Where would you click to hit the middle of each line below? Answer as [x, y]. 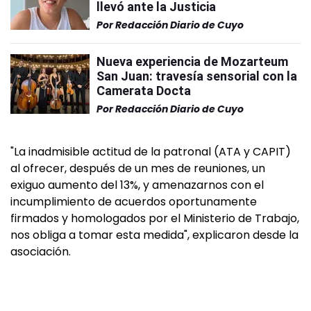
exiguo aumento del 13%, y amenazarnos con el [137, 185]
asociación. [41, 252]
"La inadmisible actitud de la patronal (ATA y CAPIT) [151, 152]
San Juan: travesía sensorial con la [197, 76]
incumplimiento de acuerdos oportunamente [134, 202]
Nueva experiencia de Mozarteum [192, 61]
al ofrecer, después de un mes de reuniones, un [138, 168]
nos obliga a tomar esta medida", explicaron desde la [154, 235]
